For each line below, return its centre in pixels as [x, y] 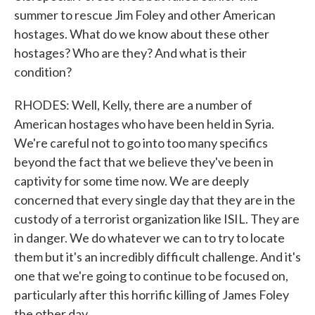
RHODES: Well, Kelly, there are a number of [133, 105]
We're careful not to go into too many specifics [141, 143]
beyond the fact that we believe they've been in [144, 162]
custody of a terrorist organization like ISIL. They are [157, 219]
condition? [43, 72]
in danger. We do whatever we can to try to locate [149, 238]
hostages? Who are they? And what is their [130, 53]
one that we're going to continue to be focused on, [151, 276]
